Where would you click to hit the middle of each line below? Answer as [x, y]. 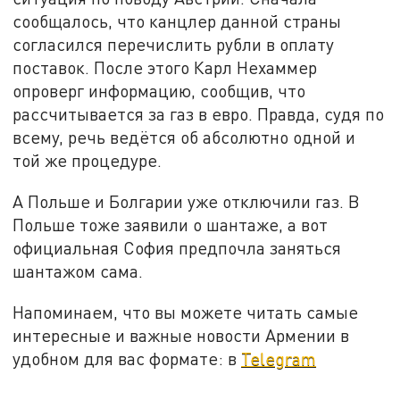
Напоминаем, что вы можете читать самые [186, 312]
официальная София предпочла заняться [177, 248]
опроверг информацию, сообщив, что [159, 91]
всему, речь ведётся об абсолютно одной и [184, 137]
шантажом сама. [78, 271]
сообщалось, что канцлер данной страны [177, 21]
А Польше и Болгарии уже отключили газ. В [187, 202]
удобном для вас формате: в [127, 358]
